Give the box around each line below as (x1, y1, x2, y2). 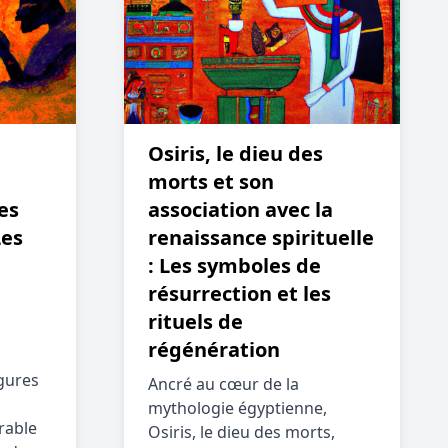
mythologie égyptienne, (148, 397, 327, 419)
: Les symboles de (148, 252, 321, 279)
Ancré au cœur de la (148, 373, 299, 395)
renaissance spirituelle (148, 224, 374, 251)
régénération (148, 336, 280, 363)
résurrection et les (148, 280, 331, 307)
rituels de (148, 308, 243, 335)
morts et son (148, 168, 274, 195)
